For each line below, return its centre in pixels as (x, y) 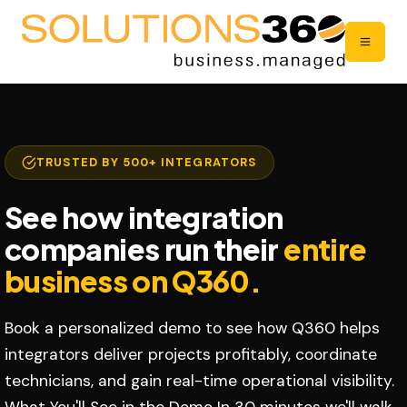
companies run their (144, 249)
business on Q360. (133, 281)
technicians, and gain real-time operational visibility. (199, 381)
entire (325, 249)
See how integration (144, 217)
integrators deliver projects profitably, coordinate (191, 354)
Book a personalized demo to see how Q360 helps (192, 328)
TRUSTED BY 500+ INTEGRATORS (147, 162)
